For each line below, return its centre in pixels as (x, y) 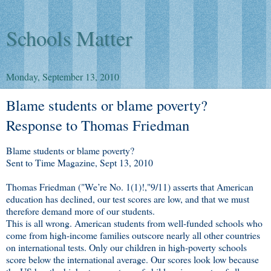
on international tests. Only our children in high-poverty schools (126, 247)
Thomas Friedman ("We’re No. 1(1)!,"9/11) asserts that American (130, 186)
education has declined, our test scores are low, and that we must (128, 198)
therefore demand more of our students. (80, 211)
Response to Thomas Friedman (98, 125)
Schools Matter (69, 38)
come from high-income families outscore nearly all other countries (133, 235)
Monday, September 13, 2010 (63, 77)
